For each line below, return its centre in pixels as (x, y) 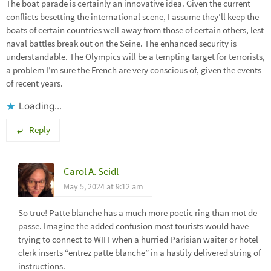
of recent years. (34, 83)
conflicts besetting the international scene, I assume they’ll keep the (132, 17)
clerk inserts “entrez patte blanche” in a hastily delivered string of (139, 252)
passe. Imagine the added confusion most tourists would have (133, 226)
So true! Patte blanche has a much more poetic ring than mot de (138, 212)
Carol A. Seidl (91, 171)
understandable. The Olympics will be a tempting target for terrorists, (135, 57)
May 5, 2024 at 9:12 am (103, 186)
